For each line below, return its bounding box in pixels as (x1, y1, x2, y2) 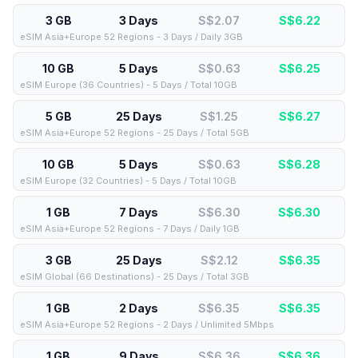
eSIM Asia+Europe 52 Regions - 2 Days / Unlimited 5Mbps (20, 319, 274, 330)
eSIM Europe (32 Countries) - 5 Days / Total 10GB (20, 175, 237, 186)
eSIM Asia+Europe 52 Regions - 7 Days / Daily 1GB (20, 223, 240, 234)
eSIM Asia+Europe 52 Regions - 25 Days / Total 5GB (20, 127, 249, 138)
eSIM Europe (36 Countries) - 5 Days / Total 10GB (20, 79, 237, 90)
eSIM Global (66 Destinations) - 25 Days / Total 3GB (20, 271, 249, 282)
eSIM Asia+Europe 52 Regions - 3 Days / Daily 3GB (20, 31, 243, 42)
